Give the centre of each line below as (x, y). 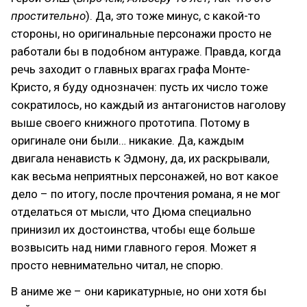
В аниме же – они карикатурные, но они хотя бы (139, 291)
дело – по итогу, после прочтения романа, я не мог (146, 194)
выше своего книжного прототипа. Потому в (130, 122)
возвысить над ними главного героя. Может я (134, 247)
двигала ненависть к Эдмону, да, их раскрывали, (140, 158)
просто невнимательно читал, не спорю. (117, 265)
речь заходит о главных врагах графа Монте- (131, 69)
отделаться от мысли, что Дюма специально (131, 211)
